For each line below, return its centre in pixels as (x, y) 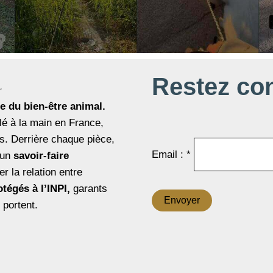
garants (89, 189)
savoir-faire (41, 156)
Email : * (173, 154)
